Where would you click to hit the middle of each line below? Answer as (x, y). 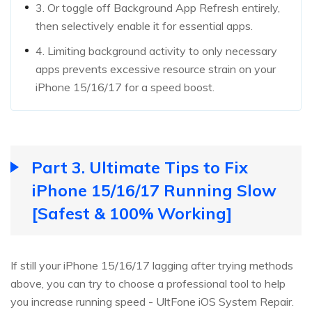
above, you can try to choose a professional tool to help (148, 283)
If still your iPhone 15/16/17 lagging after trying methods (152, 265)
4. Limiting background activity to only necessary (156, 50)
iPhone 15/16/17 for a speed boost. (125, 87)
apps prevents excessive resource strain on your (156, 69)
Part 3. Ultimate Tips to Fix (140, 167)
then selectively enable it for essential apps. (144, 25)
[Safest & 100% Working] (132, 213)
